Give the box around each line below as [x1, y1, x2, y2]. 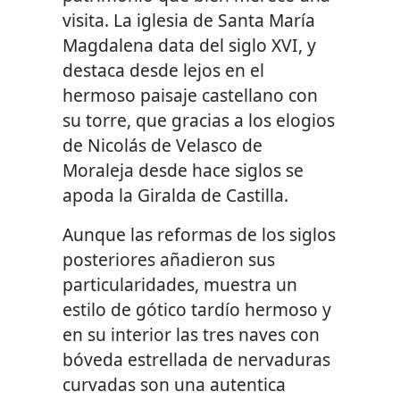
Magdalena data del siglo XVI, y [62, 33, 317, 58]
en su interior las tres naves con [62, 322, 321, 347]
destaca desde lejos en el [62, 58, 265, 83]
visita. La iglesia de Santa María [62, 8, 316, 33]
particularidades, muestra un [62, 272, 298, 297]
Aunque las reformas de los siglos [62, 222, 337, 247]
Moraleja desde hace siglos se [62, 158, 304, 183]
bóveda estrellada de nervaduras [62, 347, 331, 372]
